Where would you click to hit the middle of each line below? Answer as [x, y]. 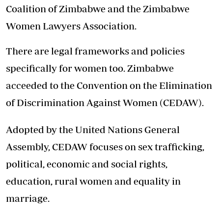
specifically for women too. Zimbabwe [90, 68]
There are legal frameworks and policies [95, 51]
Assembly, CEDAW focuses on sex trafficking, [105, 147]
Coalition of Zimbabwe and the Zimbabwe [98, 9]
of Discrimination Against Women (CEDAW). [105, 103]
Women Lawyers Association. [71, 26]
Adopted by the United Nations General [93, 130]
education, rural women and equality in [93, 181]
